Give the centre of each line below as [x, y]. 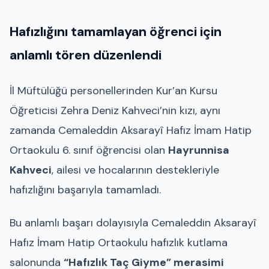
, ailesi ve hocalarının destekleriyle [135, 170]
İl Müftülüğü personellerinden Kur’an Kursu [113, 90]
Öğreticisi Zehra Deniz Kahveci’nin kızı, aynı [115, 110]
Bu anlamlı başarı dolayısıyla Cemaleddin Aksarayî [133, 222]
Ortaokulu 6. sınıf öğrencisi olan [89, 150]
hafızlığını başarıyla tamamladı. [85, 189]
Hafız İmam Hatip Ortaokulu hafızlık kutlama [119, 242]
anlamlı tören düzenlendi [86, 56]
